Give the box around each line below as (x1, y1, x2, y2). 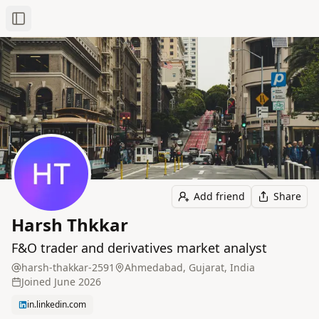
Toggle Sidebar (17, 17, 90, 31)
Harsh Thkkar (11, 213, 128, 236)
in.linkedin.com (27, 298, 86, 310)
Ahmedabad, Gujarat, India (125, 261, 255, 274)
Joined (21, 275, 51, 288)
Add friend (194, 189, 245, 203)
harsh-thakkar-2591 (21, 261, 115, 274)
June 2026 (54, 275, 101, 288)
